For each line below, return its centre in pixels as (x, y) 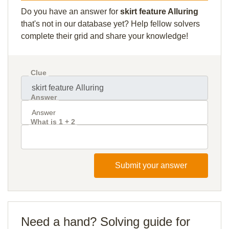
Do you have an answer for (71, 12)
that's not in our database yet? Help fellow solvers (110, 24)
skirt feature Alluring (159, 12)
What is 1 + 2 (53, 122)
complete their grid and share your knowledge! (105, 36)
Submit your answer (151, 165)
